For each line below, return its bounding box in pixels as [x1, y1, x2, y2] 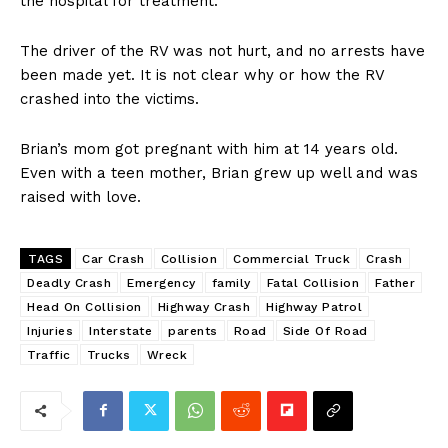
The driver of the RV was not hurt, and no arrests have [20, 41, 425, 60]
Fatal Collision [266, 275, 359, 290]
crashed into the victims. [20, 89, 199, 108]
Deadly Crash [27, 275, 111, 290]
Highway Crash [157, 299, 250, 314]
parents [168, 323, 218, 338]
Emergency [127, 275, 196, 290]
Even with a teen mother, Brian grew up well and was [20, 163, 418, 182]
